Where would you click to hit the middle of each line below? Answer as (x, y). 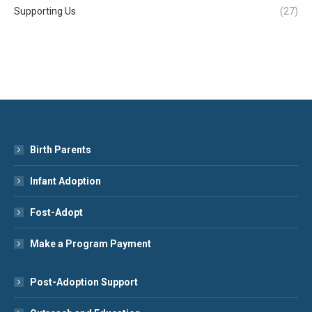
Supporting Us (45, 11)
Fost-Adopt (56, 212)
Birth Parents (61, 149)
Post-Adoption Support (84, 282)
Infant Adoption (65, 181)
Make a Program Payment (91, 243)
